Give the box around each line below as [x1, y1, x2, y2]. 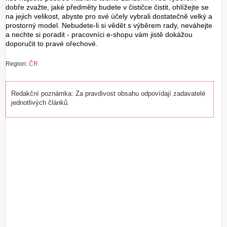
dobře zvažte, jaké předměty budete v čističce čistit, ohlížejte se [6, 3, 209, 11]
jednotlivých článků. [11, 99, 69, 106]
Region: [6, 60, 29, 67]
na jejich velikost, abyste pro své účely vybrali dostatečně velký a [6, 12, 212, 20]
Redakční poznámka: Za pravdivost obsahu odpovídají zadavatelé [11, 90, 205, 97]
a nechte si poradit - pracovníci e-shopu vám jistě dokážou [6, 30, 193, 39]
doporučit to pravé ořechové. [6, 40, 98, 48]
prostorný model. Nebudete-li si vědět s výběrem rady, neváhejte [6, 21, 212, 29]
